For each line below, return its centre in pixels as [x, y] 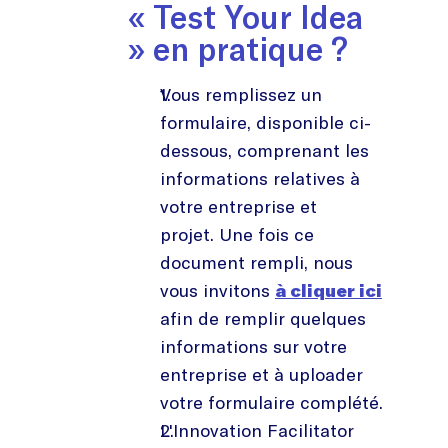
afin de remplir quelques [263, 318]
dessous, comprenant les [264, 150]
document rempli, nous [256, 262]
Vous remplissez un [241, 94]
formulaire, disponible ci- [265, 122]
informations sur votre [253, 346]
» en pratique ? [238, 48]
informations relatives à [260, 178]
